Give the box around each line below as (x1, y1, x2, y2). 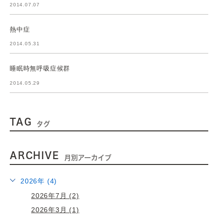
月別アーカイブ (64, 154, 111, 161)
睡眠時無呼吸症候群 (10, 64, 71, 72)
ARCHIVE (10, 150, 59, 160)
